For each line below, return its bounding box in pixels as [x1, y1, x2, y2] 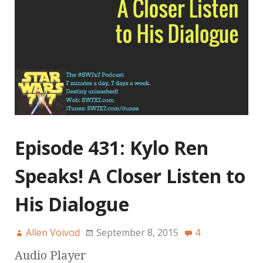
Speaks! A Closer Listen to [15, 163, 245, 188]
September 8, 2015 [96, 225, 178, 239]
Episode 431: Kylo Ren [15, 134, 208, 160]
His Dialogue [15, 191, 129, 217]
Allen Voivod [26, 225, 80, 239]
